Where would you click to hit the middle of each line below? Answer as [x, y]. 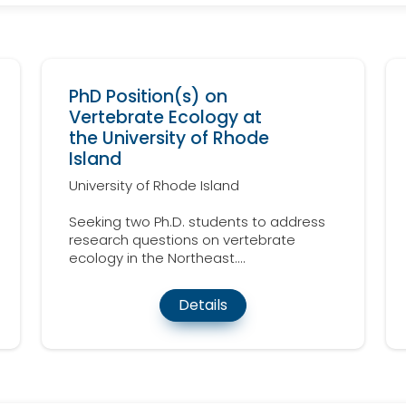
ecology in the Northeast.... [157, 258]
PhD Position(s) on [148, 97]
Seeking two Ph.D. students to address [197, 222]
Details [203, 305]
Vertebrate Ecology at [165, 118]
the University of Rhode [169, 139]
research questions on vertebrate [182, 240]
